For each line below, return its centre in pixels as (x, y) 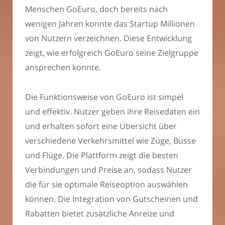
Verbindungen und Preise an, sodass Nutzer (108, 170)
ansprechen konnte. (63, 67)
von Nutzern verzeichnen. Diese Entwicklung (108, 38)
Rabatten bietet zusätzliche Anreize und (100, 213)
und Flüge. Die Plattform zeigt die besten (102, 155)
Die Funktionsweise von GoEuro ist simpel (104, 97)
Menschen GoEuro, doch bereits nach (96, 9)
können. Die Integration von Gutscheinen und (111, 199)
